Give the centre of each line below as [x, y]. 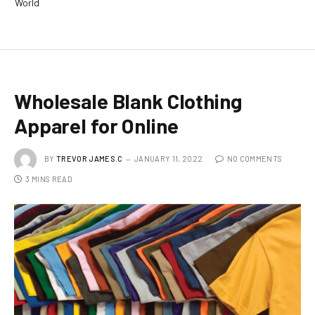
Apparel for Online [96, 125]
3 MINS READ [49, 179]
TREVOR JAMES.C [90, 158]
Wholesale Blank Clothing [128, 101]
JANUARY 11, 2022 [168, 158]
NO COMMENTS [255, 158]
